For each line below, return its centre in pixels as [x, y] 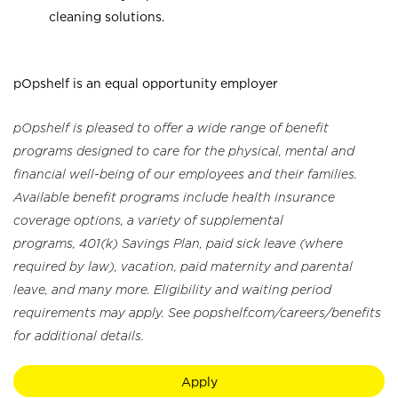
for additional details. [79, 336]
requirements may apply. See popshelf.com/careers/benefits [197, 313]
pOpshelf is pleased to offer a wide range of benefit [171, 128]
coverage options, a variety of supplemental [148, 220]
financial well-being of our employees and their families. [185, 174]
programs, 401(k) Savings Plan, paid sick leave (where [178, 243]
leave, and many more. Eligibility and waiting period [172, 290]
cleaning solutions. [107, 16]
